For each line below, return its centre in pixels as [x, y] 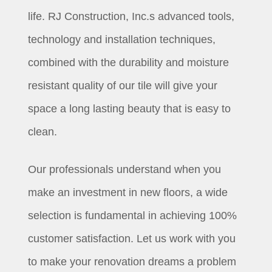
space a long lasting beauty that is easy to [130, 109]
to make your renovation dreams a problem [132, 262]
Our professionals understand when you [125, 170]
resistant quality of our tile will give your [123, 86]
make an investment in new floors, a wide [128, 193]
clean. [43, 132]
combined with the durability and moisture [129, 63]
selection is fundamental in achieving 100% [133, 216]
